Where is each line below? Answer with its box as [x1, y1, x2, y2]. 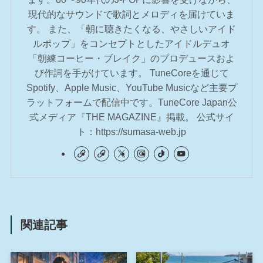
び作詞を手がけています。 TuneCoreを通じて [34, 68, 229, 79]
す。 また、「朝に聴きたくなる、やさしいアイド [27, 23, 236, 35]
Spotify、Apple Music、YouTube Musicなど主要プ [26, 82, 237, 93]
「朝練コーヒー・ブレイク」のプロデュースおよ [28, 53, 235, 64]
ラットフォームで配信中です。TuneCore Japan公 [26, 97, 237, 108]
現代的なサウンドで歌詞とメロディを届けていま [28, 9, 235, 20]
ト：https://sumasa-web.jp [77, 126, 186, 137]
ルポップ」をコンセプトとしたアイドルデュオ [33, 38, 230, 49]
